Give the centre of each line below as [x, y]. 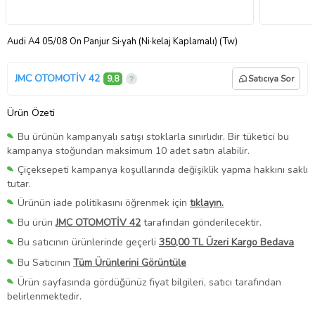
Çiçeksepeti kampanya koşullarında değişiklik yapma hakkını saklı [163, 170]
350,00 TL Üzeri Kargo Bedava [226, 243]
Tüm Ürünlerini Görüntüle [130, 262]
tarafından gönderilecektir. [201, 223]
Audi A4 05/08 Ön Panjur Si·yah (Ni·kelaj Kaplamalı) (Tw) [122, 41]
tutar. [19, 184]
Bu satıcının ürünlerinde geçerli [88, 243]
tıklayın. [207, 203]
